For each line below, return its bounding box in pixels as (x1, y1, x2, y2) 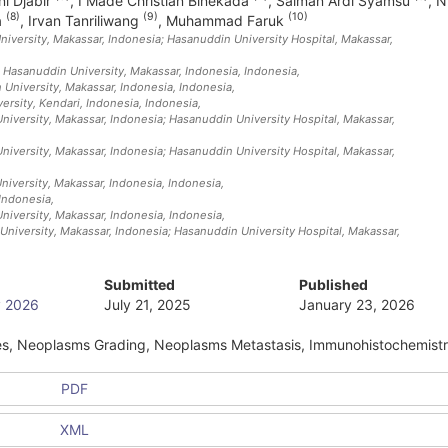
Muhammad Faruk (166, 11, 288, 29)
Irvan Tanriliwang (28, 11, 143, 29)
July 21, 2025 (104, 295, 191, 313)
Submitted (104, 275, 175, 293)
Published (299, 275, 368, 293)
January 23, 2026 (299, 295, 415, 313)
